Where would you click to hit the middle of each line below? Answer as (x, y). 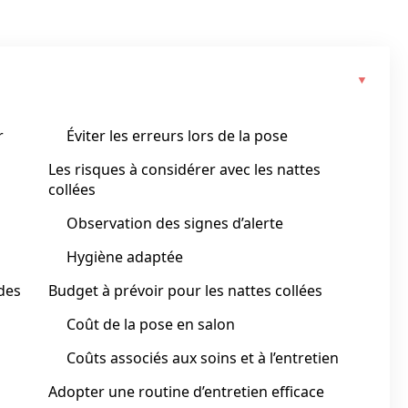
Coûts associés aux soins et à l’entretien (203, 358)
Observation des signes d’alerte (175, 223)
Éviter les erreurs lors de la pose (177, 136)
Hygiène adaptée (125, 257)
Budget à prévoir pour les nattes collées (185, 291)
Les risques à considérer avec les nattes (184, 169)
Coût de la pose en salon (151, 324)
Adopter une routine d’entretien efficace (186, 392)
